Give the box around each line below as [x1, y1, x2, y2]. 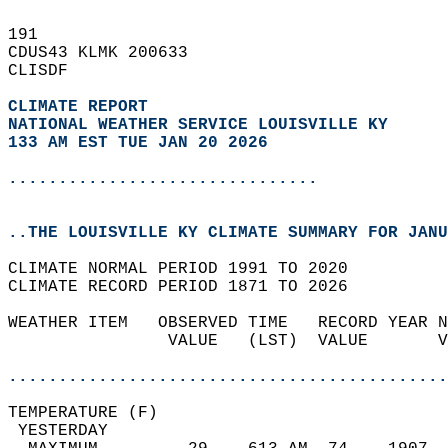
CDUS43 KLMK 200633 [8, 44, 208, 62]
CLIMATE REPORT [8, 98, 158, 116]
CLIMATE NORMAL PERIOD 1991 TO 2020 [8, 260, 368, 278]
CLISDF [8, 62, 88, 80]
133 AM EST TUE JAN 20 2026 [8, 134, 268, 152]
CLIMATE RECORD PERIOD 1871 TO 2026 [8, 278, 368, 296]
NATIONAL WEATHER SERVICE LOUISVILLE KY [8, 116, 388, 134]
